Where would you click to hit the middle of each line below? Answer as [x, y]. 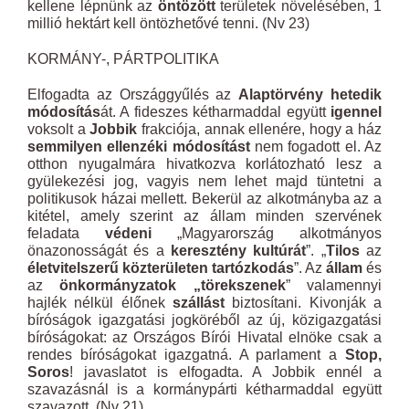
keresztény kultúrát [239, 251]
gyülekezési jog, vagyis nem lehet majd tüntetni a [204, 181]
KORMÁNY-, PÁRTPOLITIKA [123, 59]
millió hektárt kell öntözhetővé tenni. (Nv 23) [168, 23]
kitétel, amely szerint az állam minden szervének [204, 216]
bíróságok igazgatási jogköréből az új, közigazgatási [204, 320]
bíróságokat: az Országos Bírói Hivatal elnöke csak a [204, 337]
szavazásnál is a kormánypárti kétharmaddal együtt [204, 389]
